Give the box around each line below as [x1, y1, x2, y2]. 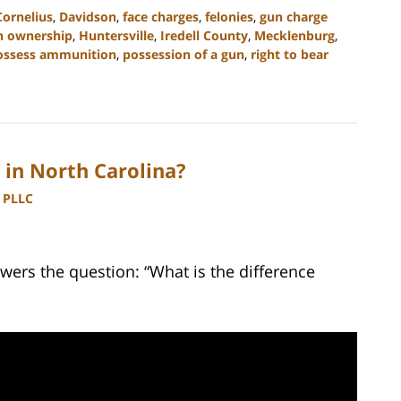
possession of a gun [123, 45, 244, 63]
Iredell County [160, 26, 248, 44]
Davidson [59, 7, 116, 25]
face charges [123, 7, 199, 25]
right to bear [251, 45, 328, 63]
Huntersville [79, 26, 154, 44]
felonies [205, 7, 253, 25]
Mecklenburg [254, 26, 335, 44]
